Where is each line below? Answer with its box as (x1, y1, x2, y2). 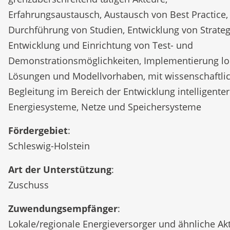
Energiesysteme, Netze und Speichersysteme (8, 101, 201, 113)
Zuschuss (8, 179, 49, 191)
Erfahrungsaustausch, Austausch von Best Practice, (8, 8, 228, 21)
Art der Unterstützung (8, 163, 111, 176)
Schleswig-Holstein (8, 140, 90, 152)
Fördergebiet (8, 124, 68, 137)
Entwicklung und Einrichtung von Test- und (8, 39, 193, 51)
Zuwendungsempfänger (8, 202, 118, 215)
